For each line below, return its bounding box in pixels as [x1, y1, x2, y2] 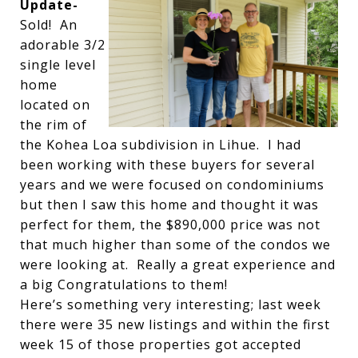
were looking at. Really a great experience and [20, 256, 336, 273]
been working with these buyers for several [20, 156, 315, 173]
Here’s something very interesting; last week [20, 296, 321, 313]
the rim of [20, 116, 87, 133]
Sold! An [20, 16, 78, 34]
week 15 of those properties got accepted [20, 336, 301, 353]
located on [20, 96, 90, 113]
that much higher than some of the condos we [20, 236, 331, 253]
